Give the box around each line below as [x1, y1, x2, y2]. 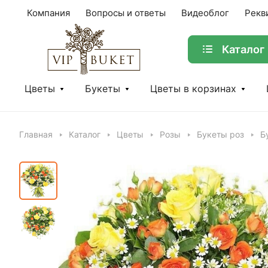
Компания [27, 8, 70, 19]
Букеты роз [197, 130, 244, 139]
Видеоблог [181, 8, 229, 19]
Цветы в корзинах [150, 83, 236, 95]
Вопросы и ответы [86, 8, 166, 19]
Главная [19, 130, 53, 139]
